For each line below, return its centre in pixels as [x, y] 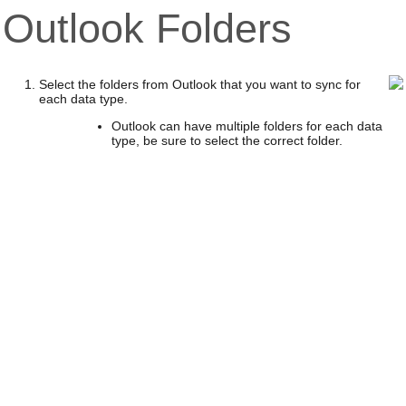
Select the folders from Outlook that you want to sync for [199, 84]
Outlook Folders [147, 28]
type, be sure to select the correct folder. [227, 140]
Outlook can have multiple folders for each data [246, 126]
